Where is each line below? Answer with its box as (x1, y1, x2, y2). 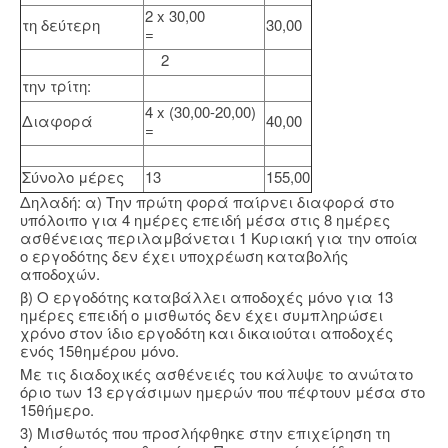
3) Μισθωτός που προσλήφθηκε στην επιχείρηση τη (20, 422, 390, 444)
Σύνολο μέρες (22, 166, 124, 188)
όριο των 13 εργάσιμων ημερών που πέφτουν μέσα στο (20, 381, 425, 403)
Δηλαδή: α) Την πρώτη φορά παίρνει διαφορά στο (20, 191, 394, 213)
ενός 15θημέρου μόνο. (20, 340, 179, 362)
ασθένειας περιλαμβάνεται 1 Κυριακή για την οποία (20, 227, 418, 249)
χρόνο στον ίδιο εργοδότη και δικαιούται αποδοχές (20, 322, 393, 344)
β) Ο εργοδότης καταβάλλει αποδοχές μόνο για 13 (20, 286, 393, 308)
